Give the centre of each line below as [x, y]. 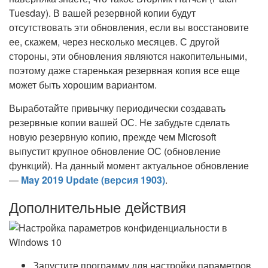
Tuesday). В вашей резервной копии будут [102, 13]
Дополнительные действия [98, 207]
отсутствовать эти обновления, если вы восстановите [129, 27]
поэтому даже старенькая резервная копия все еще [124, 70]
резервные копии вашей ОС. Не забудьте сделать [119, 122]
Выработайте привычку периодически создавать [117, 108]
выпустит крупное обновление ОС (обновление [115, 151]
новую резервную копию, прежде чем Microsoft [112, 137]
